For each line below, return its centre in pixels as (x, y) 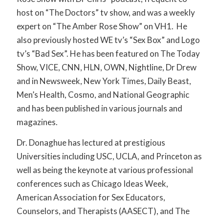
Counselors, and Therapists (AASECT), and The (103, 211)
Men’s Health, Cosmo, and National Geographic (103, 94)
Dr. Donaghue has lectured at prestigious (91, 143)
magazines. (37, 122)
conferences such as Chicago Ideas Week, (92, 184)
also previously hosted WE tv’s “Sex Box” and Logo (108, 40)
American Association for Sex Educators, (91, 197)
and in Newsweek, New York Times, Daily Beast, (104, 81)
